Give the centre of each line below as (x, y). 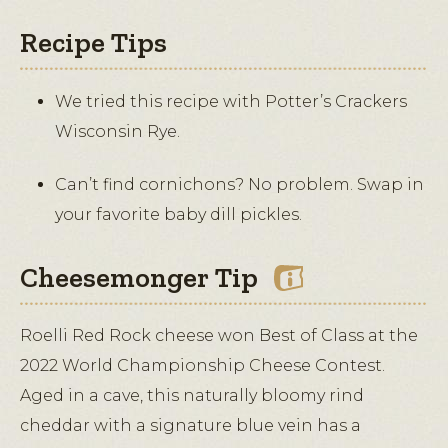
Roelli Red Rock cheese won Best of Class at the (219, 336)
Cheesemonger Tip (139, 278)
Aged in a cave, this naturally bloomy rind (192, 396)
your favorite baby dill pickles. (178, 215)
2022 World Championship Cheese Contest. (202, 366)
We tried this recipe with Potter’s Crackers (231, 102)
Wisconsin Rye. (117, 132)
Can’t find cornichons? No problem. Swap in (239, 185)
